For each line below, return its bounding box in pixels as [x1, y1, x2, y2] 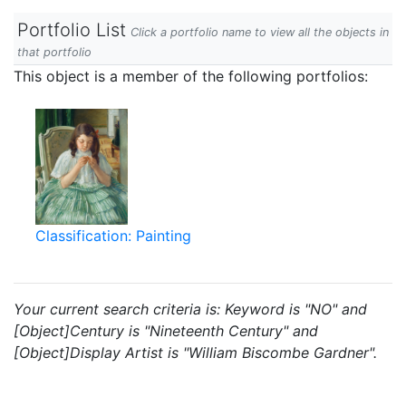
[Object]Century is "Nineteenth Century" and [14, 322, 318, 340]
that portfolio [17, 45, 92, 59]
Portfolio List [17, 19, 126, 41]
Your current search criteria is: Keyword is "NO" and [14, 300, 367, 318]
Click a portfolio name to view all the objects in [130, 25, 389, 39]
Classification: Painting [35, 227, 191, 245]
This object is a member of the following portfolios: [14, 67, 368, 85]
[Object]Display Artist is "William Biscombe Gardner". [14, 343, 377, 362]
